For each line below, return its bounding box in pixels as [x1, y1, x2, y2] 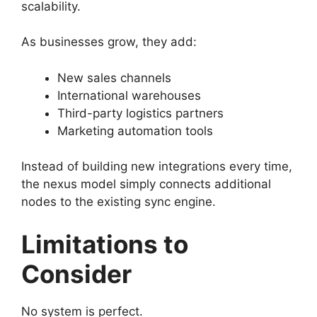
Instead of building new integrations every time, [21, 159, 292, 174]
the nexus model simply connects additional [21, 177, 271, 192]
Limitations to [21, 229, 188, 259]
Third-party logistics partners [57, 105, 224, 120]
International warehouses [57, 88, 201, 103]
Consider [21, 258, 132, 289]
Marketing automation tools [57, 123, 213, 138]
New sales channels [57, 70, 171, 85]
